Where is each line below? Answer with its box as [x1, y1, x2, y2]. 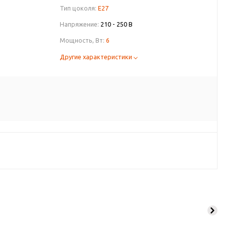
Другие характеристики [60, 53, 134, 60]
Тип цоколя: [60, 5, 96, 12]
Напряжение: [60, 21, 99, 28]
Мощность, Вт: [60, 37, 104, 44]
